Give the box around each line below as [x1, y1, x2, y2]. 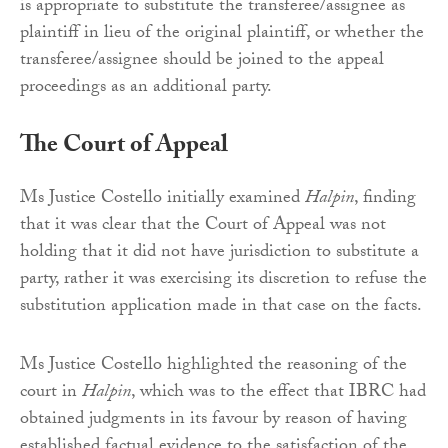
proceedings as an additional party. [20, 73, 272, 105]
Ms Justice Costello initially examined [20, 184, 305, 216]
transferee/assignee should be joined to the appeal [20, 46, 384, 78]
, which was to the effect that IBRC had [131, 378, 426, 410]
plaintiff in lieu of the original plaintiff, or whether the [20, 19, 424, 51]
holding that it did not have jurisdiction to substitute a [20, 238, 419, 270]
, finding [354, 184, 416, 216]
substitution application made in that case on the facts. [20, 292, 422, 324]
